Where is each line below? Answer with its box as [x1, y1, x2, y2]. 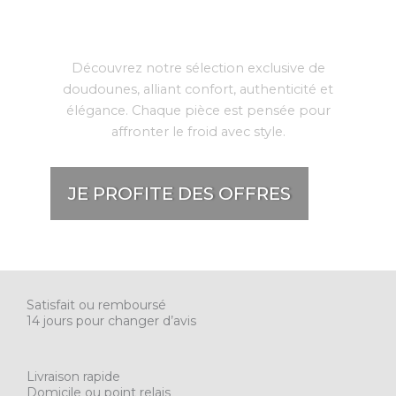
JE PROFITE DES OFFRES [68, 183, 291, 204]
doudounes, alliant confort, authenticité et [63, 81, 333, 98]
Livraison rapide [27, 368, 120, 385]
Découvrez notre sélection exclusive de [71, 60, 325, 77]
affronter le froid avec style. [110, 124, 286, 141]
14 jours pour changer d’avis [27, 313, 196, 329]
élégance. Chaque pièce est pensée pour [65, 103, 331, 119]
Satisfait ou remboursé [27, 297, 166, 313]
